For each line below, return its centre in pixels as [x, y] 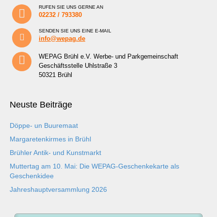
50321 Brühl [55, 75]
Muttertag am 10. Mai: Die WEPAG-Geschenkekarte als [94, 166]
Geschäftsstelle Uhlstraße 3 [78, 66]
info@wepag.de [62, 39]
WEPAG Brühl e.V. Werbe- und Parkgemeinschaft [108, 57]
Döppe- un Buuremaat [44, 126]
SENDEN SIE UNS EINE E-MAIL [75, 31]
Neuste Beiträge [41, 105]
